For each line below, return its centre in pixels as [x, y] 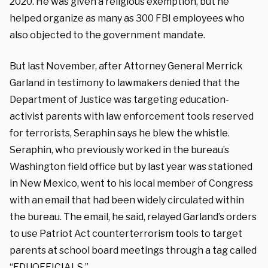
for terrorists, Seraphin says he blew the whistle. [120, 133]
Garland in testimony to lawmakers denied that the [125, 83]
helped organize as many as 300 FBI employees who [127, 18]
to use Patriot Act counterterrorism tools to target [126, 233]
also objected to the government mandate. [107, 35]
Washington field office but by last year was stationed [131, 166]
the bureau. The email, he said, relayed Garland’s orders [133, 217]
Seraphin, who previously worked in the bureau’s [119, 150]
